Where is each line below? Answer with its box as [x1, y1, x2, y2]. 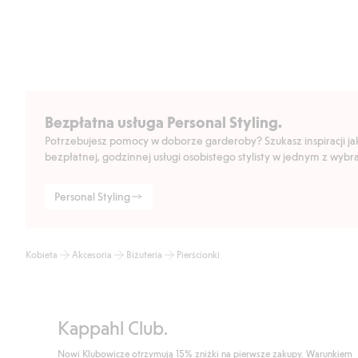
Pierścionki [177, 249, 220, 261]
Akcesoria [72, 249, 112, 261]
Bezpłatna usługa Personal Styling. [45, 112, 282, 132]
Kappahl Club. [58, 316, 168, 340]
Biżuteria [126, 249, 162, 261]
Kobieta [26, 249, 58, 261]
